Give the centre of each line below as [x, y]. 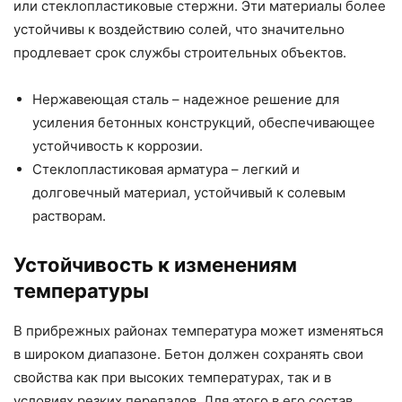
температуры [81, 291]
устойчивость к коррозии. [118, 146]
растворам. [69, 216]
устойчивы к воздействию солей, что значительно [179, 30]
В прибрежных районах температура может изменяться [198, 331]
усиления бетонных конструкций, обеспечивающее [204, 123]
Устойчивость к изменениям [155, 265]
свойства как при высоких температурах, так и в [172, 378]
